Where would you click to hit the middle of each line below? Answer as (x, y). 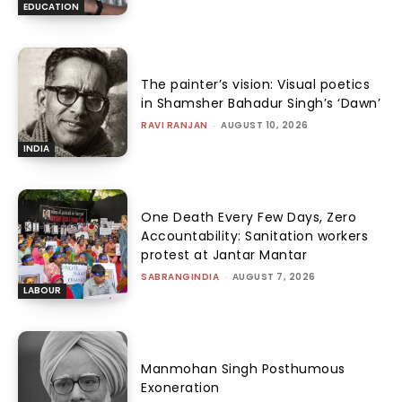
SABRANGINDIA (180, 277)
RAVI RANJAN (175, 126)
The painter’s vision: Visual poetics (256, 85)
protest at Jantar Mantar (224, 255)
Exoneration (180, 388)
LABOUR (42, 291)
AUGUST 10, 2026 (265, 126)
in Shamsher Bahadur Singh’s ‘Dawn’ (261, 104)
